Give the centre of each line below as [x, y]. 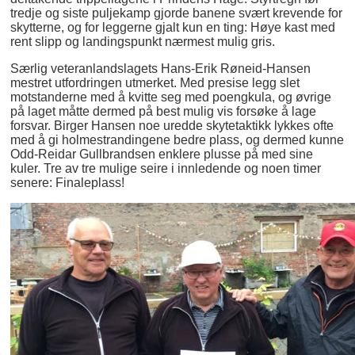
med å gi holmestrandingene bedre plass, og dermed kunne [177, 139]
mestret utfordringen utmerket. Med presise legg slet [155, 82]
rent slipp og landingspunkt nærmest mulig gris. [143, 41]
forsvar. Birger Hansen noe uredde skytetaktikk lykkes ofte [172, 125]
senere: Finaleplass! [68, 182]
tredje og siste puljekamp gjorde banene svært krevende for [177, 13]
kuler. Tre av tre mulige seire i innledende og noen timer [166, 168]
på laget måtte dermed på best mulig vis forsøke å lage [164, 111]
